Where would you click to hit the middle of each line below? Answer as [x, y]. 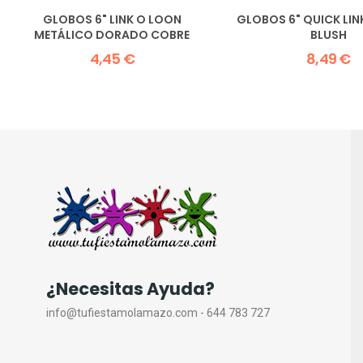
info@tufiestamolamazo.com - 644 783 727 [159, 312]
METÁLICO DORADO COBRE [112, 34]
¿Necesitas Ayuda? [130, 288]
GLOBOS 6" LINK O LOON [112, 19]
